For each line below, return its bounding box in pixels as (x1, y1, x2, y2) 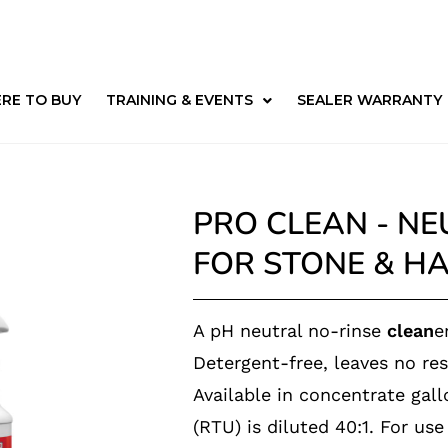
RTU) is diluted (199, 416, 336, 437)
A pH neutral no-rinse (193, 320, 388, 341)
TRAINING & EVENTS (105, 91, 253, 110)
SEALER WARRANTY (296, 91, 442, 110)
